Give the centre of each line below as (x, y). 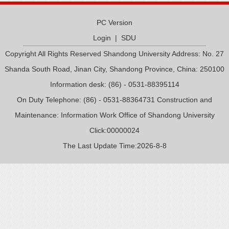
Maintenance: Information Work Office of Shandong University (114, 115)
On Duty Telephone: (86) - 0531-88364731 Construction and (114, 100)
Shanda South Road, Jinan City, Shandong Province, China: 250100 (114, 69)
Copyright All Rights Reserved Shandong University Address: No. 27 (114, 54)
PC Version (114, 22)
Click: (98, 130)
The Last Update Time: (100, 146)
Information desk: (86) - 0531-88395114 (114, 84)
